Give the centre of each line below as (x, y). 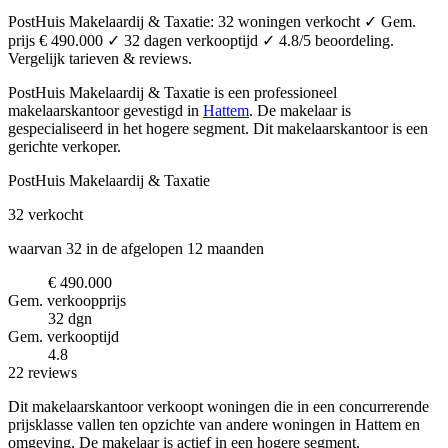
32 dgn (70, 318)
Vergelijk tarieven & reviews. (100, 58)
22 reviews (42, 372)
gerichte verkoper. (64, 146)
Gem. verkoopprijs (67, 300)
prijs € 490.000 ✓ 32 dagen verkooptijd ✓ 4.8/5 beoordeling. (201, 40)
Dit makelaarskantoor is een (340, 128)
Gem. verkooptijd (63, 336)
